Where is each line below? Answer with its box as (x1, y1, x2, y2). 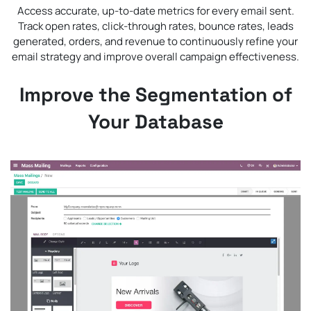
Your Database (87, 109, 224, 135)
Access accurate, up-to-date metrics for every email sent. (17, 3, 294, 19)
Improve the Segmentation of (19, 82, 292, 108)
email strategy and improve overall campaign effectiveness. (12, 49, 299, 65)
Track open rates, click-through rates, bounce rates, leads (17, 19, 294, 34)
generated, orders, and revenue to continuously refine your (13, 34, 298, 49)
